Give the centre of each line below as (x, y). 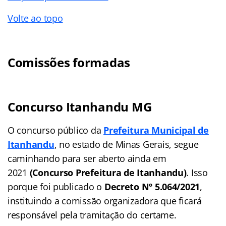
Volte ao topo (35, 18)
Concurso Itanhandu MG (80, 106)
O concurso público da (56, 130)
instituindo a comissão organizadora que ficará (105, 201)
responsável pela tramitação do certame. (92, 215)
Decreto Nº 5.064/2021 (152, 186)
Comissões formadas (69, 62)
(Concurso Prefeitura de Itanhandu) (108, 172)
